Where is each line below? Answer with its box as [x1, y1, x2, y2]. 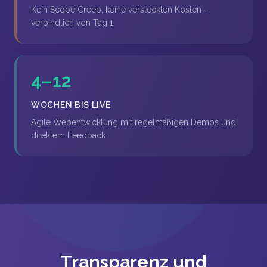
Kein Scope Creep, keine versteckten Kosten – [31, 5, 209, 14]
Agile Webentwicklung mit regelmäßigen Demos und [31, 117, 236, 127]
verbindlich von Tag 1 [31, 18, 113, 27]
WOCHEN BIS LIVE [31, 100, 111, 110]
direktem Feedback [31, 131, 105, 140]
